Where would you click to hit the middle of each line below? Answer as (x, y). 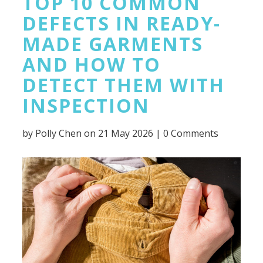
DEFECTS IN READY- (122, 23)
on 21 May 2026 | (123, 133)
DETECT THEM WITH (124, 85)
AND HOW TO (92, 64)
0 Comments (191, 133)
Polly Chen (59, 133)
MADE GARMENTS (113, 44)
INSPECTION (86, 105)
